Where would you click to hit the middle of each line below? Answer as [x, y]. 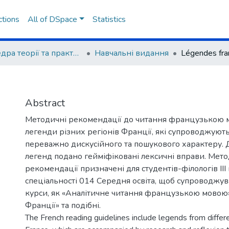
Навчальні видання [132, 53]
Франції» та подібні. [63, 205]
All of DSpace [52, 19]
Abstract [45, 103]
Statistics [109, 19]
